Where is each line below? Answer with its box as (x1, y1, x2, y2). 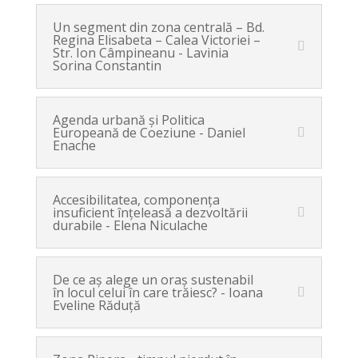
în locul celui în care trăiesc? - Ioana (52, 284, 263, 301)
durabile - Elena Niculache (52, 217, 208, 234)
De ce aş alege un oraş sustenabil (52, 271, 253, 288)
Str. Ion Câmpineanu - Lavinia (52, 44, 229, 62)
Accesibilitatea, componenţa (52, 191, 220, 209)
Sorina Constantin (52, 57, 161, 74)
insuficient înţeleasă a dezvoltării (52, 204, 248, 221)
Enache (52, 137, 96, 154)
